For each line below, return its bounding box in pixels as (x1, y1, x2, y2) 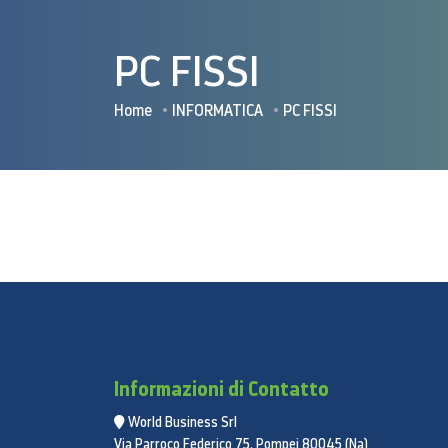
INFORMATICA (172, 100, 263, 120)
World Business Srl (128, 413, 237, 431)
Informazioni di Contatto (114, 375, 329, 402)
